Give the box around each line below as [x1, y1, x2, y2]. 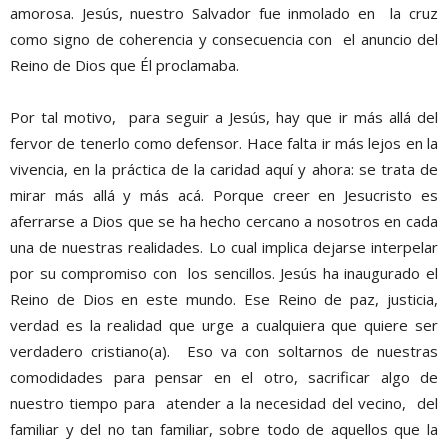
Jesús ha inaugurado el [274, 262, 439, 283]
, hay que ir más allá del [266, 106, 439, 127]
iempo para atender [75, 392, 227, 413]
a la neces [226, 392, 298, 413]
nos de [317, 340, 369, 361]
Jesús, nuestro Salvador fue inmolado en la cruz [81, 2, 439, 23]
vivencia [10, 158, 64, 179]
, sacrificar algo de [293, 366, 438, 387]
